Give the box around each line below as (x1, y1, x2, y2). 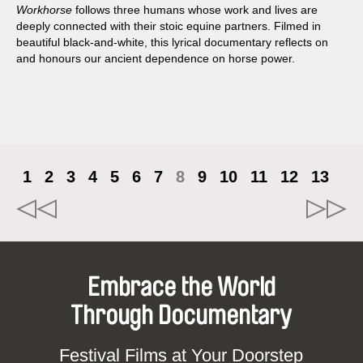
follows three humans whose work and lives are (72, 2, 318, 16)
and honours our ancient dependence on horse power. (16, 51, 295, 65)
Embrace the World (87, 274, 275, 301)
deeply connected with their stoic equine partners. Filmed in (16, 19, 321, 32)
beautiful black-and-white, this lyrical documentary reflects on (16, 35, 328, 49)
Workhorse (16, 2, 72, 16)
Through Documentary (70, 302, 293, 329)
